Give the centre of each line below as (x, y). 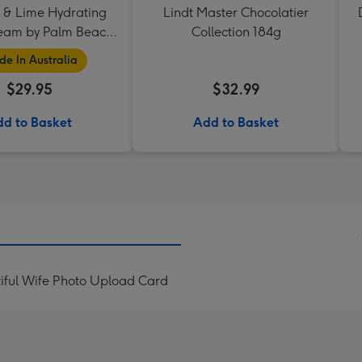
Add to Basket (236, 122)
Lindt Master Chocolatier (236, 13)
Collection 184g (236, 32)
